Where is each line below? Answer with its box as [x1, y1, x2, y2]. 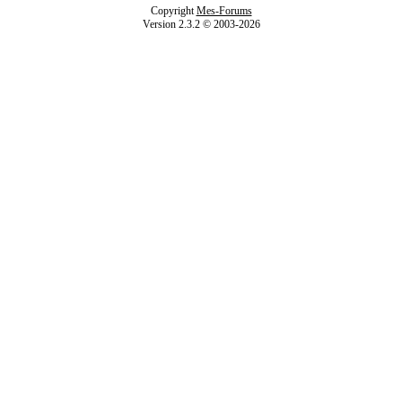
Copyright [150, 4, 197, 17]
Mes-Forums [196, 4, 252, 17]
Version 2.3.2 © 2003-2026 [142, 18, 260, 31]
